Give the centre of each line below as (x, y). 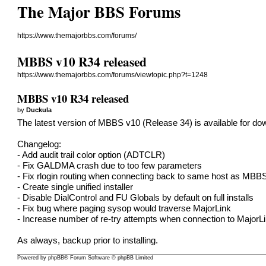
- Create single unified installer (75, 187)
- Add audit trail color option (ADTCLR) (91, 155)
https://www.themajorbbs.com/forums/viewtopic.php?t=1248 (113, 75)
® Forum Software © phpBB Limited (109, 258)
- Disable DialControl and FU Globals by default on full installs (136, 197)
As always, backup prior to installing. (88, 240)
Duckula (39, 110)
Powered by (33, 258)
